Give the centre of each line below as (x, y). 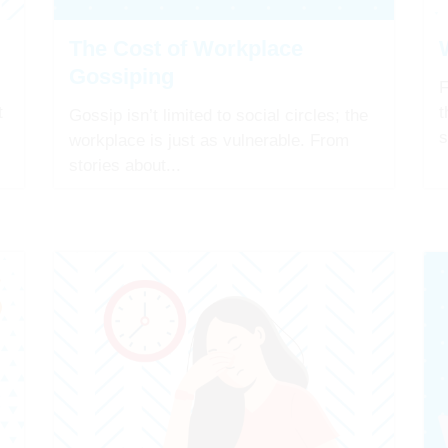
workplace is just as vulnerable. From (209, 140)
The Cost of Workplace (186, 48)
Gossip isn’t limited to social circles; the (218, 115)
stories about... (125, 165)
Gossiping (121, 76)
